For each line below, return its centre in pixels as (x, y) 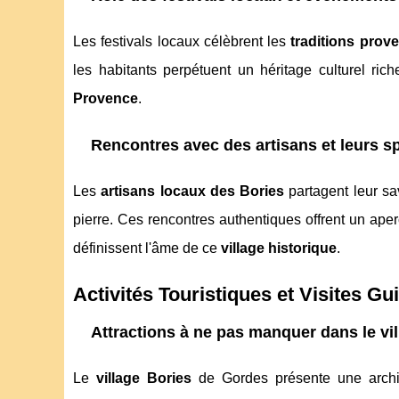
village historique (279, 248)
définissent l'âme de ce (147, 248)
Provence (106, 99)
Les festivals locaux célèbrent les (182, 42)
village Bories (144, 379)
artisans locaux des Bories (192, 191)
